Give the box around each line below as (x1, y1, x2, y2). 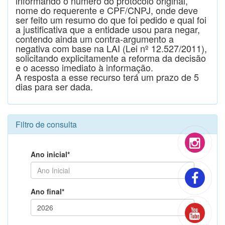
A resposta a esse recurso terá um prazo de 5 (16, 70, 199, 83)
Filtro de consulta (16, 119, 77, 130)
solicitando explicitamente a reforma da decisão (16, 51, 206, 64)
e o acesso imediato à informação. (16, 61, 153, 74)
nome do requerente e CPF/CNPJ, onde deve (16, 4, 198, 17)
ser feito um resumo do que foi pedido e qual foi (16, 13, 206, 26)
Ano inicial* (31, 149, 70, 159)
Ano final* (31, 186, 64, 196)
